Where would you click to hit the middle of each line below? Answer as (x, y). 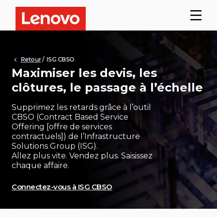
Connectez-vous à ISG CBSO (62, 187)
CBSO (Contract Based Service (70, 117)
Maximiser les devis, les (84, 73)
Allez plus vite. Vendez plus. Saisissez (82, 156)
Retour (31, 59)
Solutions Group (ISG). (55, 146)
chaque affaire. (40, 166)
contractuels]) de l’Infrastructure (76, 137)
